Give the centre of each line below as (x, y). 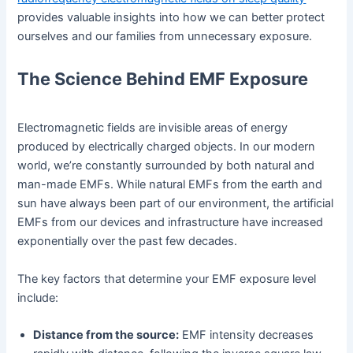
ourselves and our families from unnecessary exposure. (165, 37)
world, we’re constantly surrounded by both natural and (166, 166)
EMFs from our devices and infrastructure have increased (171, 223)
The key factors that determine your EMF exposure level (167, 279)
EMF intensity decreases (247, 335)
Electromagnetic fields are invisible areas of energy (153, 128)
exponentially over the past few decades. (128, 242)
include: (38, 297)
